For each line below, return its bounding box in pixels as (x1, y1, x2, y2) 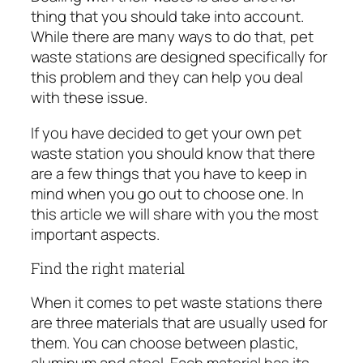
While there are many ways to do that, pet (31, 26, 314, 48)
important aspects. (31, 223, 160, 245)
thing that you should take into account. (31, 6, 304, 28)
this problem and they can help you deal (31, 66, 303, 88)
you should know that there (124, 142, 315, 164)
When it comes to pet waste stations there (31, 291, 322, 313)
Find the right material (31, 258, 186, 279)
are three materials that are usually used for (31, 311, 327, 333)
